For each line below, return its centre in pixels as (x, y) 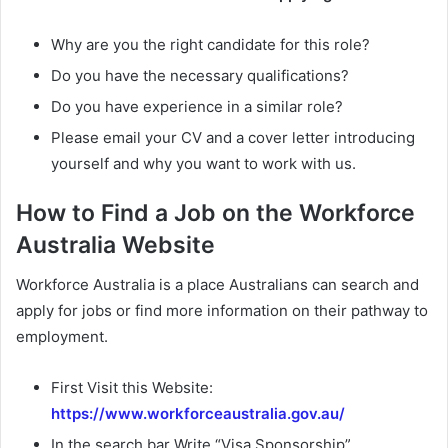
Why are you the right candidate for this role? (210, 44)
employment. (62, 337)
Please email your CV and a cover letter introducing (233, 137)
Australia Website (115, 244)
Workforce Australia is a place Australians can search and (217, 285)
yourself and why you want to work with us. (203, 163)
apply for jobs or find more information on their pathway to (222, 311)
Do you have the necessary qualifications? (200, 75)
